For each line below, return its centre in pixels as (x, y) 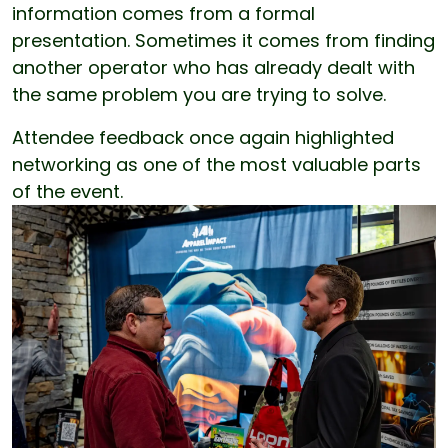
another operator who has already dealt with (213, 68)
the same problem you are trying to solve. (199, 95)
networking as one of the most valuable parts (216, 165)
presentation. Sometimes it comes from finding (223, 41)
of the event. (67, 192)
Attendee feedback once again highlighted (203, 138)
